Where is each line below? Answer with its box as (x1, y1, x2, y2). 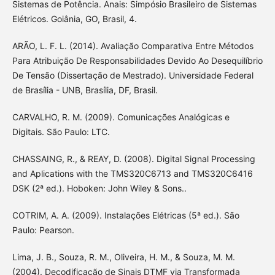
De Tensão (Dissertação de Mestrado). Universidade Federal (12, 70, 254, 81)
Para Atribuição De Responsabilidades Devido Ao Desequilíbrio (12, 55, 263, 66)
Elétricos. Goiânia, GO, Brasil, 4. (12, 14, 137, 25)
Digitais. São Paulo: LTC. (12, 126, 110, 137)
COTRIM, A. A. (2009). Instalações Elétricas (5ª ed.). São (12, 210, 239, 221)
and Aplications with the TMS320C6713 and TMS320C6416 (12, 168, 253, 179)
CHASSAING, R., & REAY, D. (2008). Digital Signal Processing (12, 153, 255, 165)
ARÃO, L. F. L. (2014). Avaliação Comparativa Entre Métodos (12, 41, 254, 52)
